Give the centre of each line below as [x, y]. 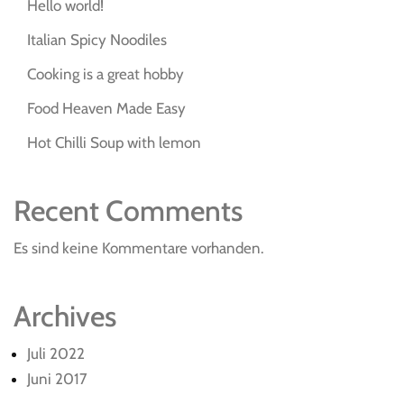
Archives [65, 317]
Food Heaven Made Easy [106, 109]
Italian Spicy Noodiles [97, 40]
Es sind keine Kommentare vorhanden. [139, 248]
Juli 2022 [56, 354]
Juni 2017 [57, 379]
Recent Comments [128, 211]
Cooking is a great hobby [106, 74]
